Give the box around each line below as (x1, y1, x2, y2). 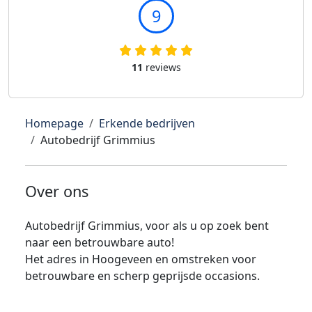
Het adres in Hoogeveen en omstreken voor (25, 251, 256, 267)
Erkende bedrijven (99, 116, 195, 131)
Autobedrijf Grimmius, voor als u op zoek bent (25, 218, 269, 233)
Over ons (25, 181, 88, 201)
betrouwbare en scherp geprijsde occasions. (25, 268, 260, 283)
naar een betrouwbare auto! (25, 235, 174, 250)
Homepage (25, 116, 84, 131)
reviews (142, 61, 181, 74)
